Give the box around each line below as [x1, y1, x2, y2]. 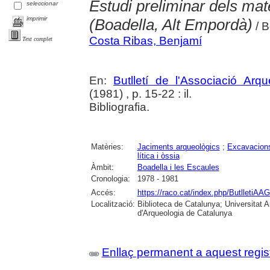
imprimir [27, 15, 48, 22]
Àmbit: [90, 163, 114, 172]
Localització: [90, 199, 135, 209]
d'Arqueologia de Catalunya [137, 209, 232, 218]
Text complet [22, 35, 52, 42]
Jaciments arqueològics [137, 142, 220, 152]
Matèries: [90, 142, 124, 152]
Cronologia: [90, 174, 130, 184]
